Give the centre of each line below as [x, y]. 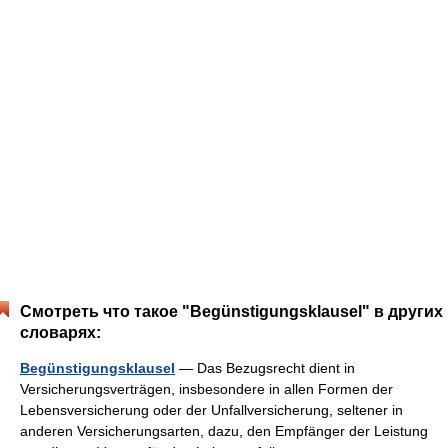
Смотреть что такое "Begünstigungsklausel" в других [231, 311]
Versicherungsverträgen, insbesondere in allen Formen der [206, 389]
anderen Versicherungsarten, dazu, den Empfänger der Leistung [224, 431]
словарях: [60, 332]
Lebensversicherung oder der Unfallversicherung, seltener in [211, 410]
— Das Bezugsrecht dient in [265, 368]
